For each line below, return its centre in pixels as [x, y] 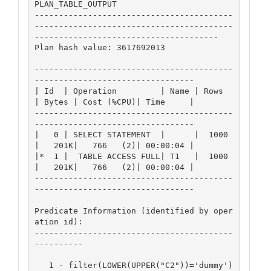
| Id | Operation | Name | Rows [129, 91]
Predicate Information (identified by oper [133, 211]
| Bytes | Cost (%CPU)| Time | [114, 102]
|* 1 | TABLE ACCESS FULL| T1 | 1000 [131, 156]
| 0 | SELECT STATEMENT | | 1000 [131, 134]
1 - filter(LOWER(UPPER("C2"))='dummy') [41, 265]
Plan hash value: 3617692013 [100, 47]
